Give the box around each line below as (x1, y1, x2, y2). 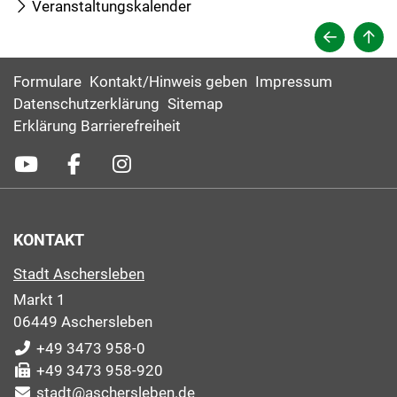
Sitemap (167, 95, 223, 113)
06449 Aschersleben (13, 313, 152, 331)
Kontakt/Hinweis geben (90, 73, 247, 91)
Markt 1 (13, 291, 66, 309)
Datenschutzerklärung (13, 95, 160, 113)
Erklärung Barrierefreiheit (13, 117, 181, 136)
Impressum (255, 73, 332, 91)
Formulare (13, 73, 82, 91)
